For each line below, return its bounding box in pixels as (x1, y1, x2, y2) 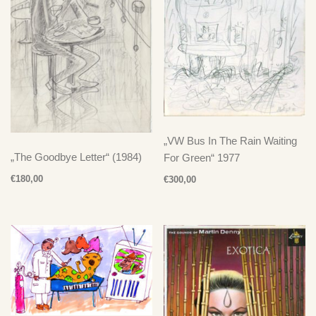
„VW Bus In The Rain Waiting (164, 134, 298, 147)
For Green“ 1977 (164, 151, 241, 164)
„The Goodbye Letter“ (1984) (11, 150, 142, 163)
